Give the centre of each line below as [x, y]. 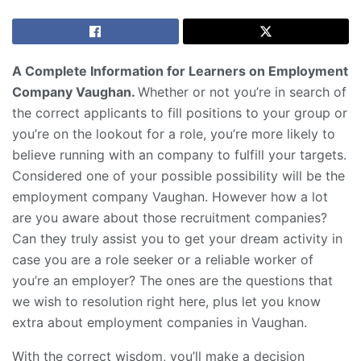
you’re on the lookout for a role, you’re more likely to [174, 134]
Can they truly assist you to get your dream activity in [177, 239]
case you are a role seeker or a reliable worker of [163, 260]
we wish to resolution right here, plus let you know [166, 302]
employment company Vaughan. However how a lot [170, 197]
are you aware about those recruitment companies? [170, 218]
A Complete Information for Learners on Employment [180, 71]
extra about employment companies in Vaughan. [160, 323]
